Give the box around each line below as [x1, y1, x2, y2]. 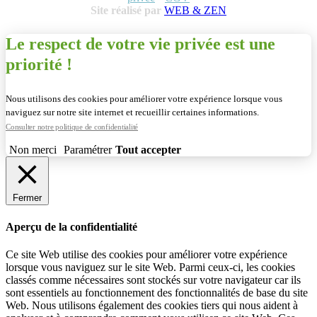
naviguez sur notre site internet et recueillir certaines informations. [6, 107, 259, 118]
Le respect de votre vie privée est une [6, 35, 275, 54]
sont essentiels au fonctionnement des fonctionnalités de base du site [6, 286, 308, 299]
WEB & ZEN [164, 4, 226, 17]
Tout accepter [115, 144, 181, 156]
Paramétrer [64, 144, 112, 156]
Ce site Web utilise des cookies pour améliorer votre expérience [6, 248, 287, 260]
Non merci [9, 144, 57, 156]
